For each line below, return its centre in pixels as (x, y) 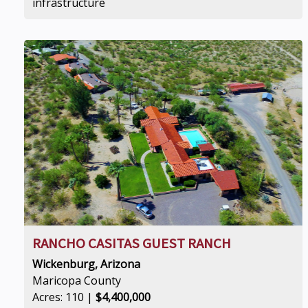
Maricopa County (77, 280)
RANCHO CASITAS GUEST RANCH (132, 243)
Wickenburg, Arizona (86, 264)
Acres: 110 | (64, 297)
